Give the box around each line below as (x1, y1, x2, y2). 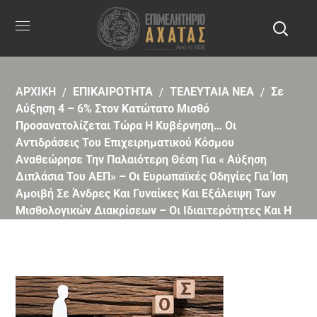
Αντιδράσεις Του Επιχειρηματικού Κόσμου (16, 136, 235, 150)
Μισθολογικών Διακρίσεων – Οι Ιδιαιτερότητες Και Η (16, 204, 292, 218)
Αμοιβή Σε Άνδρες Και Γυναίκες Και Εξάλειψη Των (16, 187, 277, 201)
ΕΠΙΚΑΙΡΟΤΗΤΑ (73, 85, 154, 99)
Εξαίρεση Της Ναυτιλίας (16, 221, 140, 235)
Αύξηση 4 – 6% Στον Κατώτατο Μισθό (16, 102, 210, 116)
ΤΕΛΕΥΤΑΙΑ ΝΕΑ (170, 85, 255, 99)
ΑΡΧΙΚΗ (16, 85, 57, 99)
